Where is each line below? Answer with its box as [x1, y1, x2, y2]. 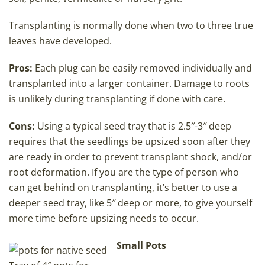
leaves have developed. [9, 34, 114, 48]
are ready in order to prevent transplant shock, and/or [9, 150, 252, 164]
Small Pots [117, 239, 166, 253]
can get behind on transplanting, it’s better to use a [9, 181, 237, 195]
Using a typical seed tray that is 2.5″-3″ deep [35, 119, 231, 133]
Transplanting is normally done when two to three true [9, 19, 253, 33]
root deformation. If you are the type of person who [9, 166, 239, 179]
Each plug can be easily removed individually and [33, 62, 252, 75]
